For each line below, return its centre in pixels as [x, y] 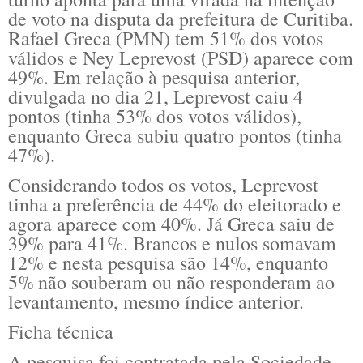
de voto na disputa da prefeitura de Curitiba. [181, 18]
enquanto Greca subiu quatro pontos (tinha [175, 135]
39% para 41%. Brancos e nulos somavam [172, 243]
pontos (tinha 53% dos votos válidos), [155, 115]
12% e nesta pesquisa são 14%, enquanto [168, 262]
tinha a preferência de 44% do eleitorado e [175, 204]
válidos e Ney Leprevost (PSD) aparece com [181, 57]
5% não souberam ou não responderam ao [171, 282]
